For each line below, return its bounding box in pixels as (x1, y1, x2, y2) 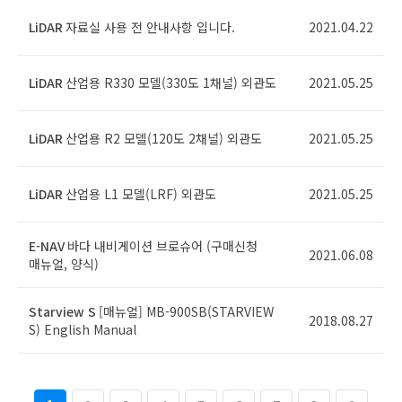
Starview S (29, 302, 96, 320)
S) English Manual (29, 320, 136, 338)
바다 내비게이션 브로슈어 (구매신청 (67, 237, 258, 255)
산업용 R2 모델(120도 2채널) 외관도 (66, 129, 262, 147)
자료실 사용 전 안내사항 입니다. (66, 18, 235, 36)
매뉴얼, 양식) (29, 255, 99, 273)
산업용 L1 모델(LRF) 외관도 (66, 185, 216, 203)
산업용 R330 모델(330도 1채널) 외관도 (66, 74, 276, 92)
